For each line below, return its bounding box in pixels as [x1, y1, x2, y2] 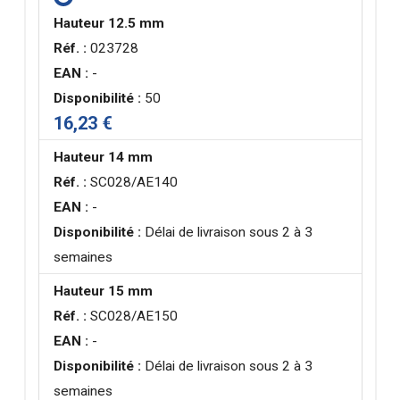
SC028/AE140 [87, 173, 179, 190]
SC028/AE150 [87, 307, 179, 324]
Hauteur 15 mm [54, 282, 154, 299]
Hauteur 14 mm [54, 148, 154, 165]
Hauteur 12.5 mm [54, 14, 165, 31]
